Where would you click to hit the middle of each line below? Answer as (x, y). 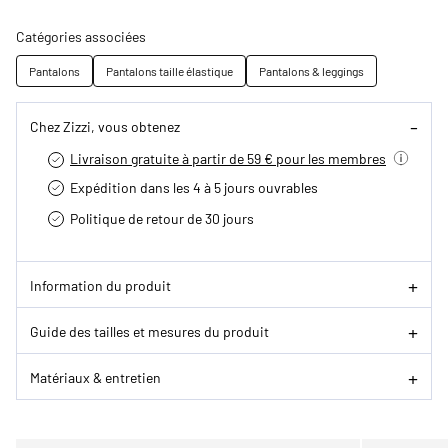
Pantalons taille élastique (169, 71)
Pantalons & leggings (311, 71)
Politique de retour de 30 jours (162, 218)
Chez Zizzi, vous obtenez (105, 125)
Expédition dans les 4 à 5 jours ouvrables (194, 187)
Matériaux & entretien (95, 376)
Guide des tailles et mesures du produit (149, 330)
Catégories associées (81, 36)
